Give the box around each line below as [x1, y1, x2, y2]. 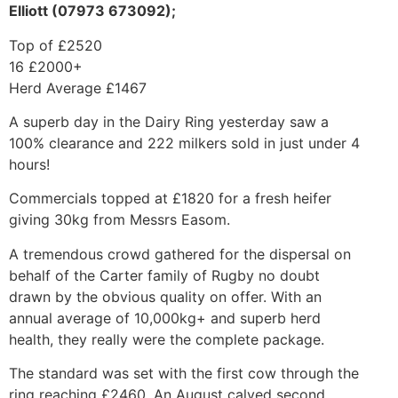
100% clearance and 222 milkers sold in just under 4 [9, 134, 360, 152]
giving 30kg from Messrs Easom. [9, 211, 230, 229]
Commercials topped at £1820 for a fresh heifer [9, 189, 331, 208]
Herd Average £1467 [9, 78, 147, 97]
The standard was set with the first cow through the [9, 364, 359, 383]
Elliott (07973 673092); [9, 2, 176, 20]
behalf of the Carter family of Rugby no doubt [9, 266, 320, 284]
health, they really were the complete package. [9, 330, 324, 348]
